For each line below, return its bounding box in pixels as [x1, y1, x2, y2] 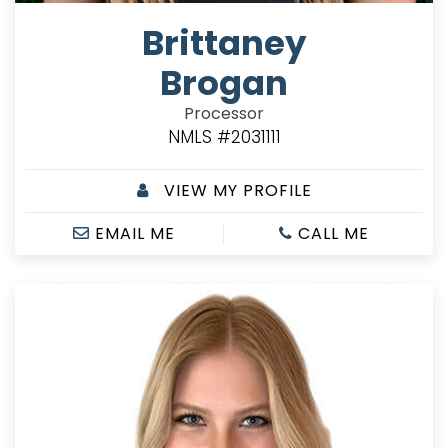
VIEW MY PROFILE [158, 178, 312, 202]
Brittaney [142, 18, 306, 67]
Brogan [160, 58, 288, 107]
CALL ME [292, 221, 369, 245]
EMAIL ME [90, 221, 175, 245]
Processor [184, 101, 264, 125]
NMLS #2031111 [167, 124, 281, 149]
